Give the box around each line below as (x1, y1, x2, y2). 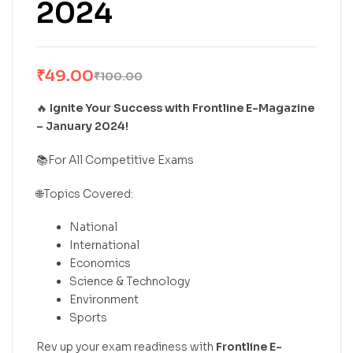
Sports (69, 310, 107, 325)
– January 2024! (36, 119, 128, 133)
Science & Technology (69, 274, 190, 289)
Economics (69, 256, 131, 271)
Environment (69, 292, 139, 307)
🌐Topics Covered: (36, 186, 133, 201)
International (69, 238, 139, 253)
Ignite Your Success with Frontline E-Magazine (50, 101, 314, 115)
